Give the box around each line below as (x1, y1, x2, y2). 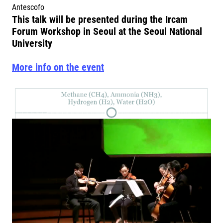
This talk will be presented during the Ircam (12, 13, 188, 25)
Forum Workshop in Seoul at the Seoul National (12, 25, 202, 37)
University (12, 37, 55, 49)
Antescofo (12, 2, 44, 12)
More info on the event (12, 61, 104, 73)
